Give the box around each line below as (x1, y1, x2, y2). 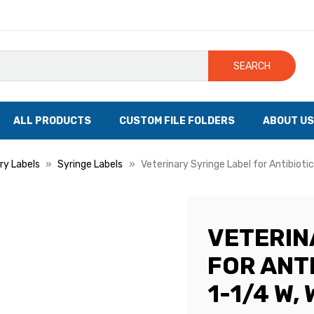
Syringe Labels (57, 158, 123, 170)
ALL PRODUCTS (13, 114, 91, 127)
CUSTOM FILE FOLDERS (119, 114, 235, 127)
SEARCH (233, 60, 271, 72)
